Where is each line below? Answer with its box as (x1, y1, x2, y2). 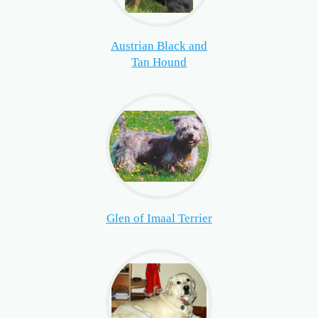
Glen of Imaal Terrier (106, 212, 212, 226)
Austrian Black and (111, 39, 207, 53)
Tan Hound (131, 55, 187, 70)
